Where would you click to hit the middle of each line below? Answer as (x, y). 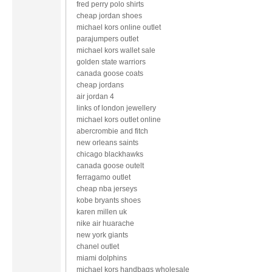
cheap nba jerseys (107, 189)
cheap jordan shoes (109, 15)
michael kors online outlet (119, 27)
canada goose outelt (110, 165)
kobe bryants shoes (109, 200)
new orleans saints (107, 142)
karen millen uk (102, 212)
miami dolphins (102, 258)
